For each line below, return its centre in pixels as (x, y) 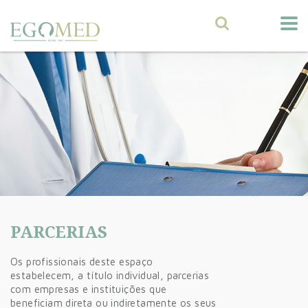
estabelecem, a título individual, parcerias (110, 275)
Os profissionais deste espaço (82, 262)
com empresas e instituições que (89, 289)
